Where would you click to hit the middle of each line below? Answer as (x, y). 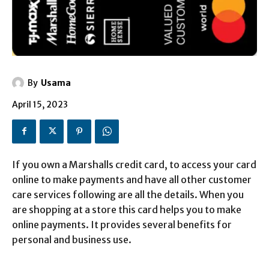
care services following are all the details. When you (128, 194)
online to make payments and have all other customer (132, 179)
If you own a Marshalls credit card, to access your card (134, 164)
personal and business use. (72, 239)
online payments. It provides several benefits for (122, 224)
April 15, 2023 (40, 104)
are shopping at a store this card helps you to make (127, 209)
